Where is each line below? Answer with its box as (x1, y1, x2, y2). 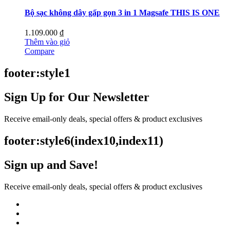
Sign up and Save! (4, 158, 98, 171)
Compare (25, 47, 54, 56)
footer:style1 (4, 66, 70, 80)
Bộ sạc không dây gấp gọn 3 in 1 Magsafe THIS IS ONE (25, 8, 220, 17)
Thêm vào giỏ (25, 37, 70, 47)
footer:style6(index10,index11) (4, 133, 163, 147)
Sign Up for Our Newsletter (4, 90, 149, 104)
